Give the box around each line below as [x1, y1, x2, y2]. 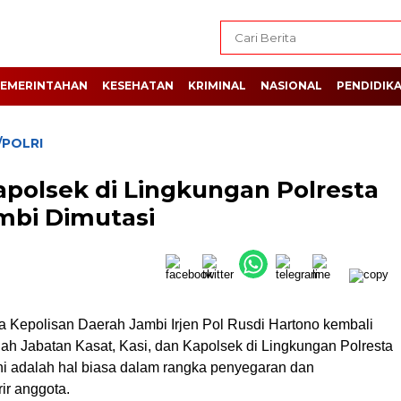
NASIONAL [260, 79, 322, 92]
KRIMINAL [188, 79, 246, 92]
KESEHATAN [102, 79, 174, 92]
